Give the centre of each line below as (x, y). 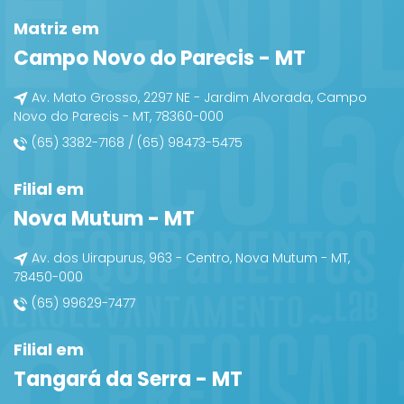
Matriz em (56, 29)
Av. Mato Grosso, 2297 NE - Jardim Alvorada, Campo (199, 98)
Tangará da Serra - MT (128, 380)
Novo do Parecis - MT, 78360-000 (119, 117)
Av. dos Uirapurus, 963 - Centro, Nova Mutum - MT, (191, 258)
